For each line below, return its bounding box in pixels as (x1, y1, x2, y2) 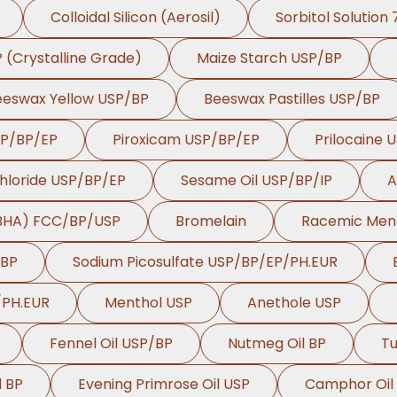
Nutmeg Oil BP (227, 333, 326, 354)
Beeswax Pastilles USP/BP (203, 89, 380, 109)
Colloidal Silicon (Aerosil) (50, 7, 221, 27)
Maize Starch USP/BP (197, 48, 342, 68)
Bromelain (175, 211, 246, 231)
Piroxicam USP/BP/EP (112, 129, 260, 150)
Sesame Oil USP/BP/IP (181, 170, 332, 191)
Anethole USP (246, 292, 341, 313)
